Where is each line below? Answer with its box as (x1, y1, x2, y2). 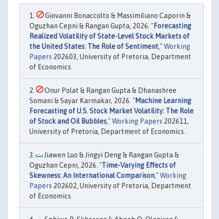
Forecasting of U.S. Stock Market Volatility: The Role (29, 107, 194, 115)
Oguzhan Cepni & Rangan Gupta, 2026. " (29, 22, 153, 30)
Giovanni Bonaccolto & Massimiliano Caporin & (44, 12, 191, 20)
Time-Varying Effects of (102, 161, 176, 169)
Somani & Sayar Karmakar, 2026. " (29, 97, 135, 105)
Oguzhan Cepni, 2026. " (29, 161, 102, 169)
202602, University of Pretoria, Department (52, 182, 191, 190)
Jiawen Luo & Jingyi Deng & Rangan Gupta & (43, 151, 179, 159)
